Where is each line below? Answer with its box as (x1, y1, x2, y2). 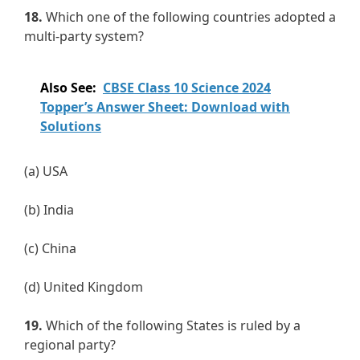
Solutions (40, 117, 101, 136)
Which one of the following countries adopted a (43, 8, 336, 27)
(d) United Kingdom (24, 278, 143, 297)
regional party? (24, 336, 116, 354)
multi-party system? (24, 27, 144, 46)
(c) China (24, 239, 76, 258)
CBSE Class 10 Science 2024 (103, 79, 271, 97)
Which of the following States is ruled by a (43, 317, 301, 335)
